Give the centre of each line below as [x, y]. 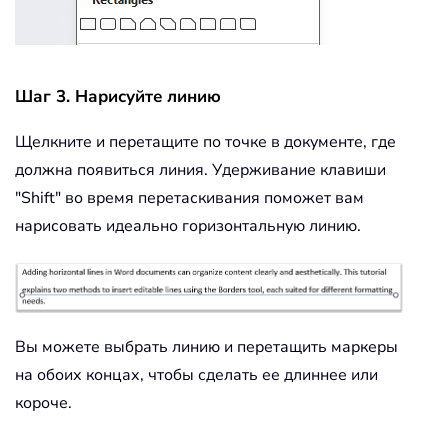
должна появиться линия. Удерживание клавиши [200, 169]
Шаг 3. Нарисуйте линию [118, 96]
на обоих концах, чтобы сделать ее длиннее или [196, 375]
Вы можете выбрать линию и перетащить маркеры [206, 347]
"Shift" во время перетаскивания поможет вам [189, 197]
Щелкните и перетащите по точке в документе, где [205, 141]
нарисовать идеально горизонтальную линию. [188, 225]
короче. [43, 403]
